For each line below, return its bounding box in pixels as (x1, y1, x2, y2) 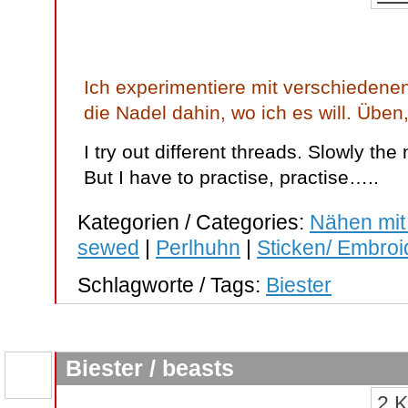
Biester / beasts (66, 355, 234, 381)
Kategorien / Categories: (77, 210, 310, 234)
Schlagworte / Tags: (77, 273, 266, 297)
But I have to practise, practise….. (84, 167, 379, 188)
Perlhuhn (156, 236, 240, 260)
